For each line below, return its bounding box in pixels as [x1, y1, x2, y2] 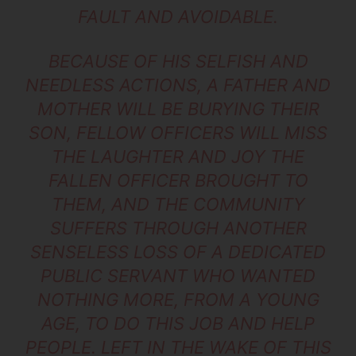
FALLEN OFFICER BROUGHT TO [48, 170, 308, 192]
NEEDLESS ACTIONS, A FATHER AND [25, 75, 331, 96]
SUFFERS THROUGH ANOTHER [49, 218, 307, 239]
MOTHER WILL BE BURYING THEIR [37, 99, 319, 120]
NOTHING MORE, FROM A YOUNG [37, 289, 319, 311]
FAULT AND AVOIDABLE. [78, 6, 278, 28]
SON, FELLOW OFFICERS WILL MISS [29, 122, 327, 144]
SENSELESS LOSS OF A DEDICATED [30, 242, 326, 263]
